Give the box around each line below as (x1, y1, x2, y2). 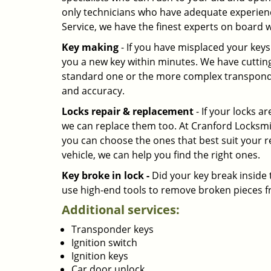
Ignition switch (71, 236, 137, 249)
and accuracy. (62, 84, 125, 97)
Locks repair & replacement (62, 105, 194, 118)
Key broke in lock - (62, 169, 149, 182)
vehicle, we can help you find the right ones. (62, 148, 260, 162)
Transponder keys (71, 223, 154, 236)
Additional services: (62, 201, 180, 218)
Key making (62, 41, 119, 54)
